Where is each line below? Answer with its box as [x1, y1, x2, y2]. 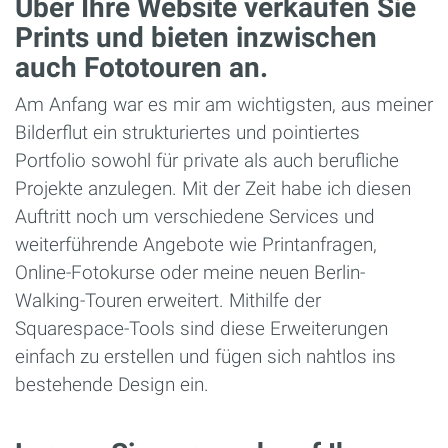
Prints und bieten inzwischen [15, 21, 377, 55]
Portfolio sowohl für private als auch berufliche [15, 149, 399, 173]
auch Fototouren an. [15, 51, 268, 85]
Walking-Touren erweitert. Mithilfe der [15, 289, 321, 313]
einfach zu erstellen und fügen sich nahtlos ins [15, 345, 396, 369]
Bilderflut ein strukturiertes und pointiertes [15, 121, 360, 145]
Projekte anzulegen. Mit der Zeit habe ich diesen [15, 177, 411, 201]
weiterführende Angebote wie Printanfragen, [15, 233, 377, 257]
